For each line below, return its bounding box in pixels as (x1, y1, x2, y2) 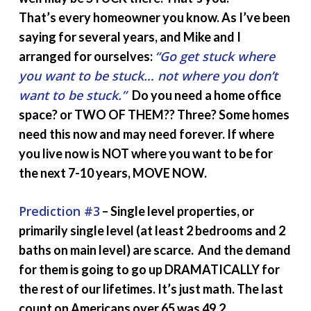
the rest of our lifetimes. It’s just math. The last (18, 280, 283, 296)
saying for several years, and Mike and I (18, 28, 241, 44)
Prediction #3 (18, 202, 100, 219)
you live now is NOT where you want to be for (18, 145, 273, 161)
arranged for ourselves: (18, 48, 155, 64)
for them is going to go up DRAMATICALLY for (18, 261, 280, 277)
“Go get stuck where (154, 47, 275, 65)
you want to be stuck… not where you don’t (18, 67, 278, 84)
